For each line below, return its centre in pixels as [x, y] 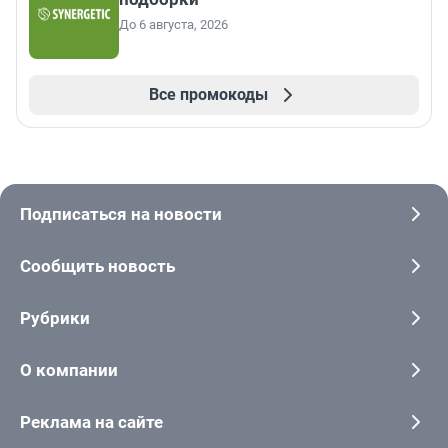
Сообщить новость [97, 266]
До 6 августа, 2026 [173, 25]
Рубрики [55, 318]
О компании [69, 370]
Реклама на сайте [91, 422]
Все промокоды [208, 95]
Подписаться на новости [121, 214]
